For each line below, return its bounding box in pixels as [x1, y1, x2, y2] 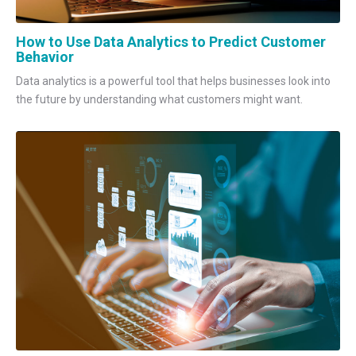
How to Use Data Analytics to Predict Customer [16, 33, 326, 50]
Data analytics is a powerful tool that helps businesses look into [16, 75, 331, 88]
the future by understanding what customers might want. [16, 93, 303, 106]
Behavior [16, 48, 74, 65]
